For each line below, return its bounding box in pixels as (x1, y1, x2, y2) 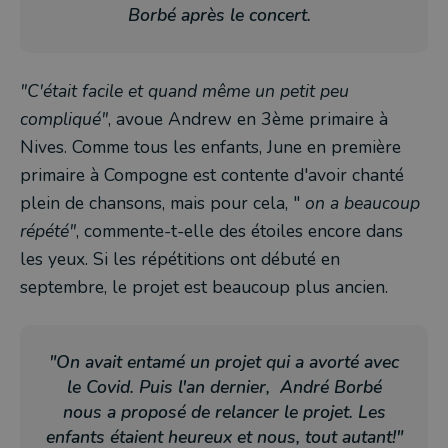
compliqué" (20, 107, 108, 131)
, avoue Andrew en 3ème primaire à (108, 107, 388, 131)
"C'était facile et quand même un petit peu (20, 79, 349, 103)
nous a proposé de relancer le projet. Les (62, 400, 386, 424)
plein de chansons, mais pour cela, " (20, 191, 305, 215)
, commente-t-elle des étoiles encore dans (76, 219, 403, 243)
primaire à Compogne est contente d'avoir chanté (20, 163, 404, 187)
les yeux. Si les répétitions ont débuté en (20, 247, 340, 271)
